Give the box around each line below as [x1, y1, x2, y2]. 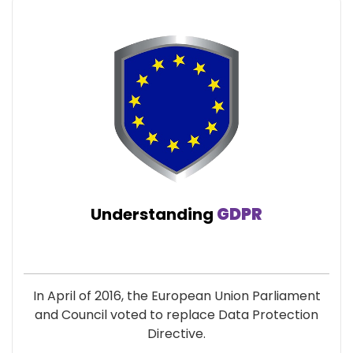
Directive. [147, 325, 206, 343]
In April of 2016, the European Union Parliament [32, 287, 321, 305]
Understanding [91, 203, 217, 225]
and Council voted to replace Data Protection [35, 306, 318, 324]
